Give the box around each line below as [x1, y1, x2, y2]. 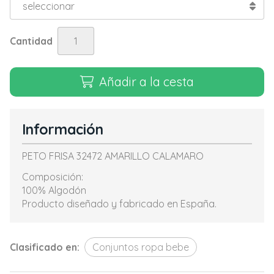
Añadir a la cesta [99, 74, 194, 89]
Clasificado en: [10, 241, 80, 253]
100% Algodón [22, 184, 86, 196]
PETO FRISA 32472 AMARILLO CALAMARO [22, 150, 204, 162]
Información [22, 120, 103, 138]
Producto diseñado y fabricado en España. [22, 198, 217, 210]
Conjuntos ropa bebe [92, 241, 189, 253]
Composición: [22, 171, 83, 183]
